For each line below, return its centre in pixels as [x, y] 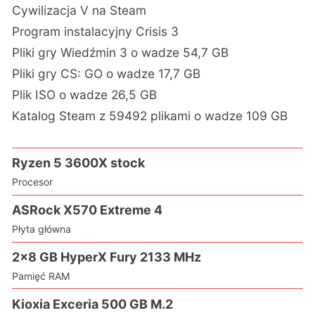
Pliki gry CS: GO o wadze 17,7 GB [107, 73]
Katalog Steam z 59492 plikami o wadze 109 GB [150, 115]
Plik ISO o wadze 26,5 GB [85, 94]
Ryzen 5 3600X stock [79, 163]
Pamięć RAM [41, 276]
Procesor [33, 182]
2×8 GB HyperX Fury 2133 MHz [107, 257]
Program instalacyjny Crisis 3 [96, 31]
